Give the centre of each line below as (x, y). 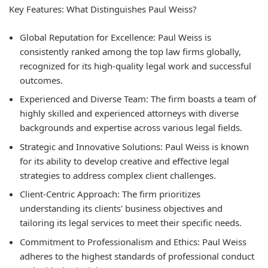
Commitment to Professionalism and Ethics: (110, 241)
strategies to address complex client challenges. (118, 175)
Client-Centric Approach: (70, 194)
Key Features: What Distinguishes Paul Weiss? (103, 9)
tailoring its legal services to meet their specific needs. (131, 223)
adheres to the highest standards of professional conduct (137, 256)
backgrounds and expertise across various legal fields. (131, 128)
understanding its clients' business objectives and (121, 208)
